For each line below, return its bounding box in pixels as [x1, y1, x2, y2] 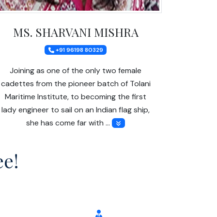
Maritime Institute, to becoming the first [5, 91, 146, 102]
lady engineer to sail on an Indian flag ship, [1, 104, 150, 115]
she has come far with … [26, 117, 112, 128]
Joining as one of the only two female [10, 65, 141, 76]
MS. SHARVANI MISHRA [13, 24, 139, 40]
